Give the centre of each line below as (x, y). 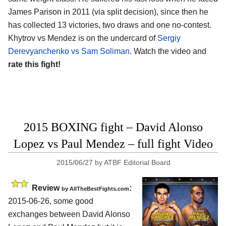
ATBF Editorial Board (137, 163)
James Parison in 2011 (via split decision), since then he (108, 12)
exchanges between (45, 214)
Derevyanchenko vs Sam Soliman (69, 51)
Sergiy (169, 38)
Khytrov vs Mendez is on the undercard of (83, 38)
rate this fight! (34, 65)
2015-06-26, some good (51, 201)
